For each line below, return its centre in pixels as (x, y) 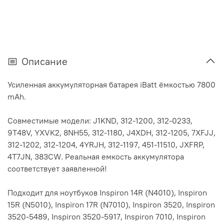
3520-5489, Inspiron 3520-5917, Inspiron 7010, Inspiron (106, 216)
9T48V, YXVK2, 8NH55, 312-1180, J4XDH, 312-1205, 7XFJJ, (111, 132)
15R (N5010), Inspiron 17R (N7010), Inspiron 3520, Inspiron (111, 204)
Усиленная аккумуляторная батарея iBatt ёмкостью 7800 (111, 84)
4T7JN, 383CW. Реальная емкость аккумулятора (96, 156)
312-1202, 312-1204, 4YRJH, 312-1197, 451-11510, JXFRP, (106, 144)
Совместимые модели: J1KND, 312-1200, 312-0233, (100, 120)
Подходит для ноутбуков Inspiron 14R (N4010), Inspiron (107, 192)
